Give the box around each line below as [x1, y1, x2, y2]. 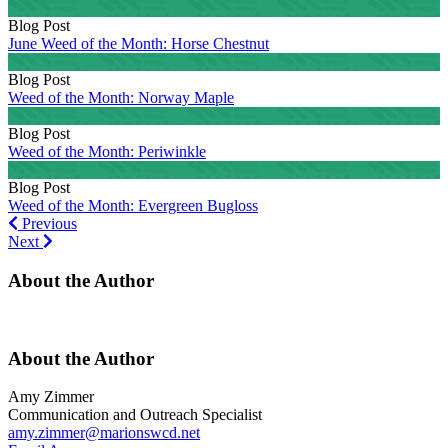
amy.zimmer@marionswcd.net [8, 424, 200, 442]
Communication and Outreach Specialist [8, 406, 262, 424]
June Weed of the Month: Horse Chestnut [8, 35, 269, 53]
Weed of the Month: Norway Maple [8, 89, 234, 107]
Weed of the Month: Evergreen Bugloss [8, 197, 258, 215]
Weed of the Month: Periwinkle [8, 143, 206, 161]
